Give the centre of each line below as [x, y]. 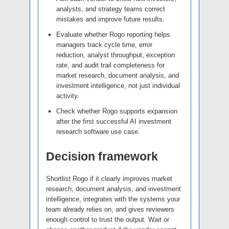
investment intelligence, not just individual [118, 86]
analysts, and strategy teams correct [111, 9]
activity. [68, 96]
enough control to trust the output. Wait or [108, 220]
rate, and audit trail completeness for [110, 65]
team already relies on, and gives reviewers [110, 210]
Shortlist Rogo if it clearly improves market [109, 179]
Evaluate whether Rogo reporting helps [113, 35]
